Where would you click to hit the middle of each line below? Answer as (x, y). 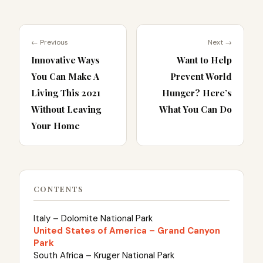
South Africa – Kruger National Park (105, 255)
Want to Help (204, 60)
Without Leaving (66, 109)
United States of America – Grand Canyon (127, 230)
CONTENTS (59, 188)
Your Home (55, 125)
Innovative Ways (65, 60)
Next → (220, 42)
